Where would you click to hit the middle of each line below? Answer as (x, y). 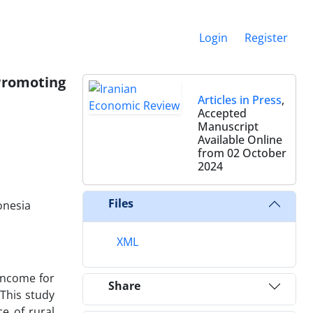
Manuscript (228, 126)
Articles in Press (240, 100)
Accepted (222, 113)
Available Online (240, 139)
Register (266, 37)
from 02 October (242, 153)
